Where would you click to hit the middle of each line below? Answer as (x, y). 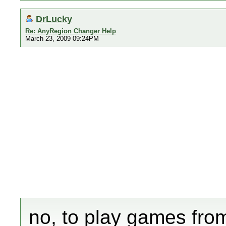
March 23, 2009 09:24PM (62, 39)
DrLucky (54, 19)
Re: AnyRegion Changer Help (71, 31)
